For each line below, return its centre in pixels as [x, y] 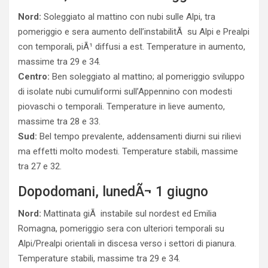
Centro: [34, 77]
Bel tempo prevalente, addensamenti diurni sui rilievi [139, 136]
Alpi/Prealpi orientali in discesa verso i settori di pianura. [127, 243]
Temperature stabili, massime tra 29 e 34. [99, 258]
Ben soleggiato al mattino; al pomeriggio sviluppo [147, 77]
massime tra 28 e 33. [59, 121]
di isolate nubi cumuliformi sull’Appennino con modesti [125, 92]
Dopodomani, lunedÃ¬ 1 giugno [113, 192]
